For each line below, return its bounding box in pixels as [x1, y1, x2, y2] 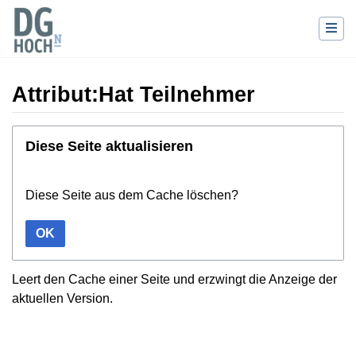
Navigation [87, 126, 149, 141]
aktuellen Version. [12, 291, 113, 305]
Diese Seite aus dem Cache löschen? [25, 188, 238, 202]
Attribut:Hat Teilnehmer [12, 83, 255, 107]
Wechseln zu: [11, 126, 87, 141]
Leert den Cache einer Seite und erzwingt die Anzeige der [12, 272, 337, 286]
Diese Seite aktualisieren [25, 137, 193, 154]
